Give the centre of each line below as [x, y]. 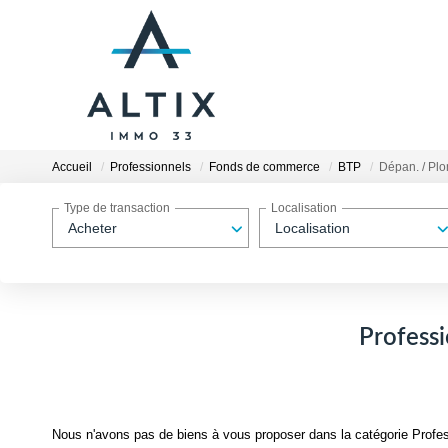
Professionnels [150, 167]
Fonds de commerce [264, 167]
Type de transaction [117, 208]
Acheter [92, 228]
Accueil [72, 167]
